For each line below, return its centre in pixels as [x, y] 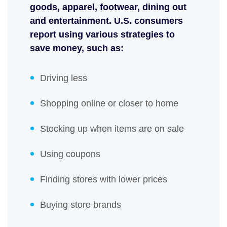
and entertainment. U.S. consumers [106, 21]
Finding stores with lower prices [105, 180]
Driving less [65, 78]
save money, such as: [78, 48]
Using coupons [71, 154]
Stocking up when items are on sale [113, 129]
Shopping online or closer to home [109, 104]
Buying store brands [82, 205]
